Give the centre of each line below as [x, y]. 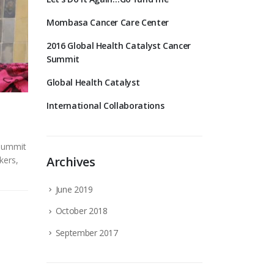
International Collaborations [106, 106]
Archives [71, 162]
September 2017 [87, 232]
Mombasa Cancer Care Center [108, 22]
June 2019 [74, 189]
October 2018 [81, 211]
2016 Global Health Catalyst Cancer [119, 46]
